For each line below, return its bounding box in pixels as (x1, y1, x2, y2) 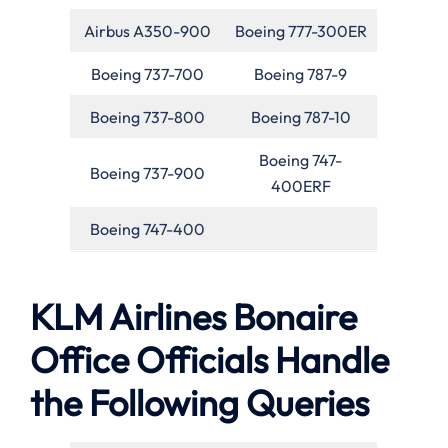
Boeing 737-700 (90, 63, 204, 84)
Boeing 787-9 (254, 63, 347, 84)
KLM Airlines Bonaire (30, 293, 357, 339)
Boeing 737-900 (89, 162, 205, 183)
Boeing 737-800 (89, 106, 205, 127)
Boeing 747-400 (89, 218, 205, 239)
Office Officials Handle (30, 336, 389, 382)
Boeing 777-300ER (234, 20, 367, 41)
